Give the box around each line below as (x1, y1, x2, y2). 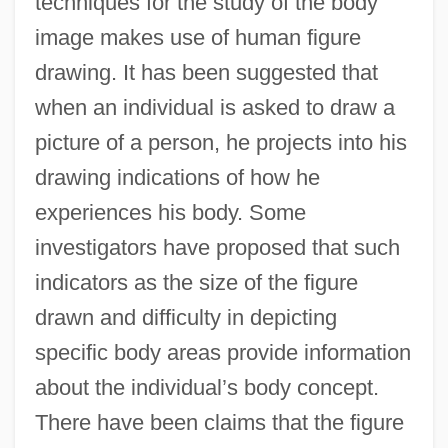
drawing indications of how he (34, 164, 320, 190)
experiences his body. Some (34, 199, 306, 225)
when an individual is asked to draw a (34, 94, 395, 120)
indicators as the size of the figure (34, 269, 358, 295)
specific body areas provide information (34, 339, 411, 365)
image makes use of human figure (34, 24, 361, 50)
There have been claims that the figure (34, 409, 404, 435)
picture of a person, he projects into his (34, 129, 407, 155)
